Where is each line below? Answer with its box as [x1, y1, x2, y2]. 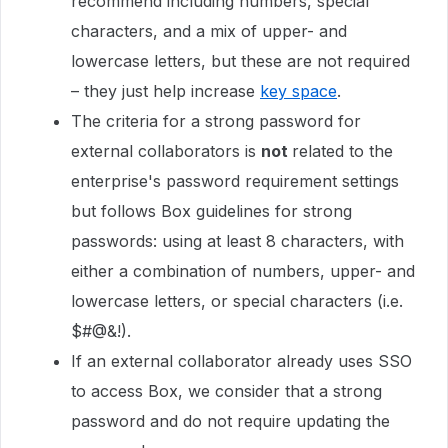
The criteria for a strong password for [71, 111, 361, 131]
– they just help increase [71, 81, 260, 101]
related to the [292, 141, 393, 161]
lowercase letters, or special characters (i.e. [71, 291, 403, 311]
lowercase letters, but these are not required [71, 51, 410, 71]
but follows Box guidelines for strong [71, 201, 352, 221]
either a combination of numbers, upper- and [71, 261, 415, 281]
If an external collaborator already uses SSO [71, 351, 412, 371]
